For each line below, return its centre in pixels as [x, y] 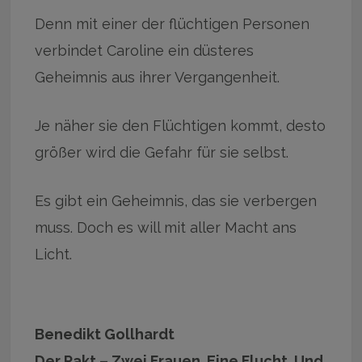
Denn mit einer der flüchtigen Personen [173, 23]
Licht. [54, 254]
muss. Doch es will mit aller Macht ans [166, 227]
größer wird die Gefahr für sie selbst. [162, 152]
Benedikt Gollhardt [105, 334]
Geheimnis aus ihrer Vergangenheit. [158, 77]
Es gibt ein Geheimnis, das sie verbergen [176, 200]
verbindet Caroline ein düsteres [145, 50]
